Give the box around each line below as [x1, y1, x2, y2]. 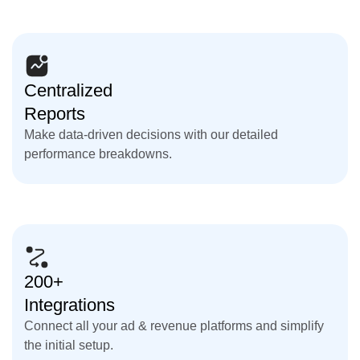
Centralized [24, 80, 112, 100]
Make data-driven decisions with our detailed [24, 127, 278, 141]
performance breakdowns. [24, 146, 172, 161]
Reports [24, 103, 85, 124]
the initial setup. [24, 337, 113, 352]
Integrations [24, 294, 115, 315]
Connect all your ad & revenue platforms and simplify [24, 318, 324, 333]
